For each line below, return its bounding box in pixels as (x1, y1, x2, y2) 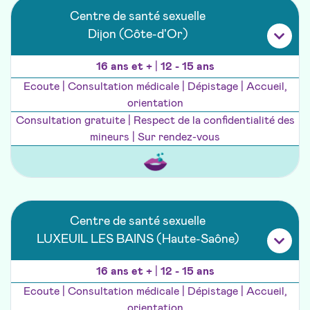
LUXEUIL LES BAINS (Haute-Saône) (36, 233, 239, 246)
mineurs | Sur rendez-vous (90, 131, 220, 143)
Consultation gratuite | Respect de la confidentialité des (15, 115, 295, 127)
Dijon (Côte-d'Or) (87, 28, 188, 42)
